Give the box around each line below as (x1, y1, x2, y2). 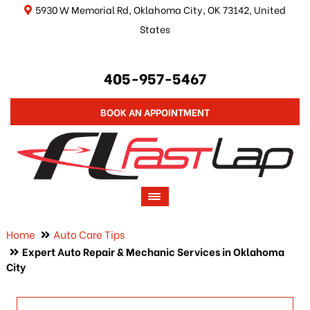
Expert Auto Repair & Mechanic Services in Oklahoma (21, 244, 284, 259)
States (140, 21, 170, 36)
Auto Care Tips (53, 226, 125, 242)
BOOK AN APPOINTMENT (100, 104, 210, 119)
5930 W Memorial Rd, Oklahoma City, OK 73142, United (35, 2, 286, 17)
